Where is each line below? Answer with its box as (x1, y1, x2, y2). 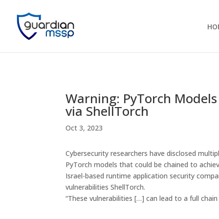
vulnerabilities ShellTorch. (66, 182, 146, 192)
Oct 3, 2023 (66, 123, 103, 132)
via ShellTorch (66, 102, 149, 120)
